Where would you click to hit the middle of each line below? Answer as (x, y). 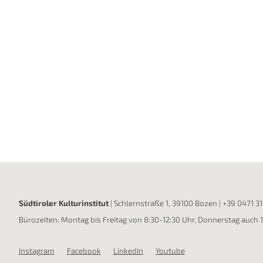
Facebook (84, 251)
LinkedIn (128, 251)
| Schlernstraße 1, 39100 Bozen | (165, 203)
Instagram (36, 251)
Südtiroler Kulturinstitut (63, 203)
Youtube (170, 251)
